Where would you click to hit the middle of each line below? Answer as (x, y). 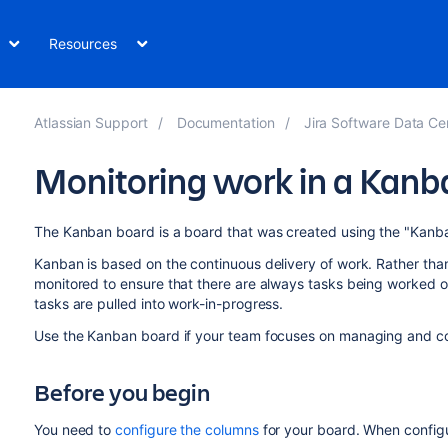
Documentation (225, 122)
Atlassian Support (90, 122)
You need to (74, 429)
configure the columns (187, 429)
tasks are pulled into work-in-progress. (158, 303)
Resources (83, 43)
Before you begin (121, 392)
